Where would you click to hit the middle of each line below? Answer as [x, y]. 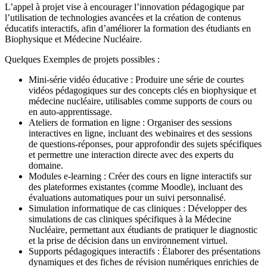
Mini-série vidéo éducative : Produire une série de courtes [136, 80]
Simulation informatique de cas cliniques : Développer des [138, 209]
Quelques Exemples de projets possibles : [82, 60]
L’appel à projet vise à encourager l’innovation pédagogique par [125, 7]
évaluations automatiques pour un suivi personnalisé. [127, 198]
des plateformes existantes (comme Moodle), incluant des [136, 187]
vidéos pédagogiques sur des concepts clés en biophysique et [142, 91]
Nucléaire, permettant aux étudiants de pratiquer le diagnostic [143, 230]
